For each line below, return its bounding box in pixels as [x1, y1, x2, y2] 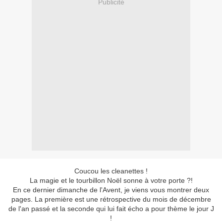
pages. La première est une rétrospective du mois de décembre [11, 195, 211, 204]
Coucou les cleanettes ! [74, 167, 148, 175]
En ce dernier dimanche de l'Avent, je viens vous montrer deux [13, 186, 209, 194]
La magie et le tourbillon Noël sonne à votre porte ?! [29, 176, 193, 185]
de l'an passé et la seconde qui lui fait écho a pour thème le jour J [8, 205, 214, 213]
